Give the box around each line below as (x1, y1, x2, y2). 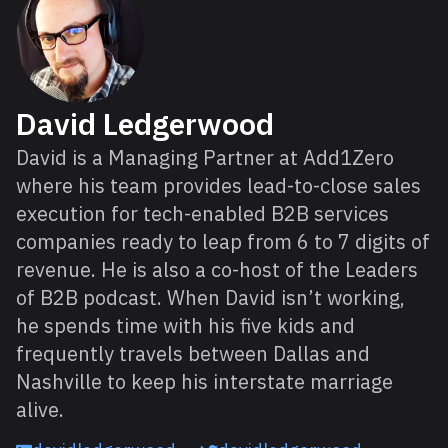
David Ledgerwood (16, 104, 274, 143)
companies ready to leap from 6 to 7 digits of (16, 228, 430, 255)
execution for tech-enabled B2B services (16, 200, 389, 227)
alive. (16, 396, 64, 423)
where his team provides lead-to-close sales (16, 172, 421, 199)
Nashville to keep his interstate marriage (16, 368, 393, 395)
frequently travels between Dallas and (16, 340, 370, 367)
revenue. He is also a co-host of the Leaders (16, 256, 418, 283)
